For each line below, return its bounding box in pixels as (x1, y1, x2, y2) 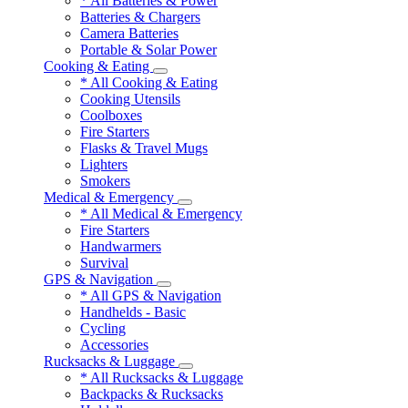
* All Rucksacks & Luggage (80, 370, 243, 385)
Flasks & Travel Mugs (80, 140, 208, 156)
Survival (80, 255, 128, 270)
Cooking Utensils (80, 91, 180, 107)
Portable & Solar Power (80, 42, 217, 57)
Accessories (80, 337, 148, 352)
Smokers (80, 173, 130, 189)
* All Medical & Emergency (80, 206, 242, 221)
